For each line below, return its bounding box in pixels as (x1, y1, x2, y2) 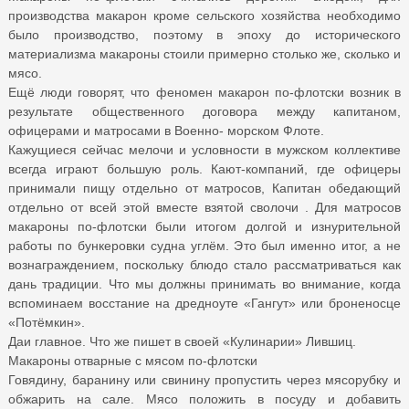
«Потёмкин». (8, 314, 85, 330)
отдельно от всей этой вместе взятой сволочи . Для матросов (8, 199, 401, 215)
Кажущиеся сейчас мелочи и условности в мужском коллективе (8, 142, 401, 157)
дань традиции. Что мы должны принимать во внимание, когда (8, 276, 401, 291)
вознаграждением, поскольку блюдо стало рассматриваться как (8, 257, 401, 272)
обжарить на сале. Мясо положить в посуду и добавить (8, 391, 401, 406)
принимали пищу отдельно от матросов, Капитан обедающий (8, 180, 401, 195)
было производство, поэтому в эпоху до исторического (8, 26, 401, 42)
